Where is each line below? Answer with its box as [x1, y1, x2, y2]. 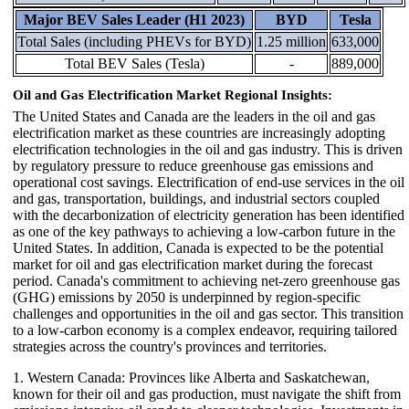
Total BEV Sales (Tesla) [64, 55, 204, 71]
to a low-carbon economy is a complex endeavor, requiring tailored [13, 322, 397, 339]
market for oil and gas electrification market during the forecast [13, 257, 372, 273]
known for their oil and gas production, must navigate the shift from [13, 386, 401, 403]
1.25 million [257, 33, 326, 49]
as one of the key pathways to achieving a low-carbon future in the [13, 224, 395, 240]
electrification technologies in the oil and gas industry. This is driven [13, 142, 403, 158]
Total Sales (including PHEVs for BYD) [17, 33, 251, 49]
